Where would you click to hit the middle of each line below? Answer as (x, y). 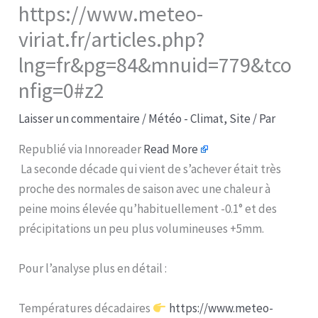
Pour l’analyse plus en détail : (93, 269)
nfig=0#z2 (62, 91)
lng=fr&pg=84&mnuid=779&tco (155, 65)
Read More (171, 149)
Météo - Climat (186, 119)
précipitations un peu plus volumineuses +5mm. (142, 229)
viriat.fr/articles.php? (112, 39)
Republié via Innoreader (81, 149)
